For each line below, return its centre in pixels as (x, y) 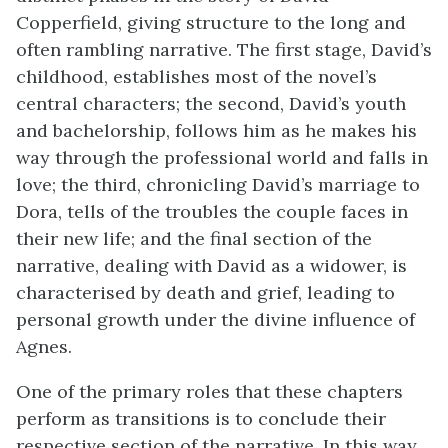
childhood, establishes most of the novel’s (196, 76)
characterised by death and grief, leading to (205, 292)
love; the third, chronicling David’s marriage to (218, 184)
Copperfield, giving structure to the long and (211, 22)
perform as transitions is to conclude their (201, 418)
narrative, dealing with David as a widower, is (211, 265)
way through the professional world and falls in (222, 157)
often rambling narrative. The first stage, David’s (224, 49)
